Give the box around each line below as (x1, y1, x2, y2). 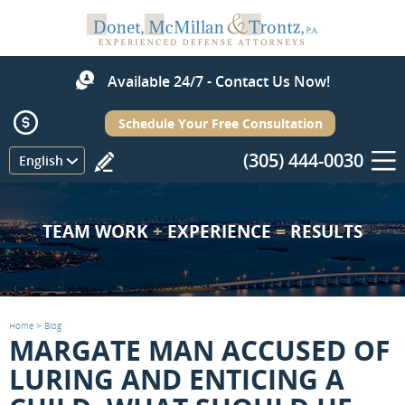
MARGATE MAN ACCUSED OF (9, 332, 390, 369)
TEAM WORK (42, 220, 153, 243)
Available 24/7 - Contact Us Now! (107, 71, 330, 91)
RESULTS (286, 220, 363, 243)
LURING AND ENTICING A (9, 361, 344, 398)
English (19, 152, 63, 169)
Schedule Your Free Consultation (118, 115, 323, 132)
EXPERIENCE (163, 220, 276, 243)
